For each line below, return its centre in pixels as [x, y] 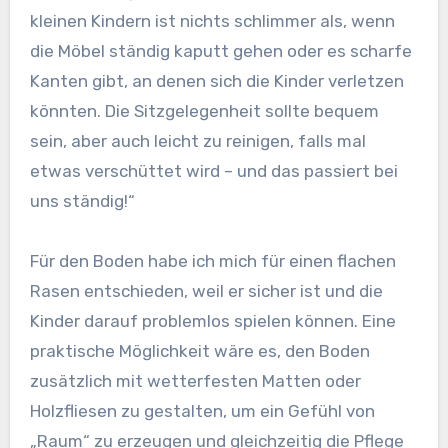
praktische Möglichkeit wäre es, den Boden [199, 351]
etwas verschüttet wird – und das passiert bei [213, 171]
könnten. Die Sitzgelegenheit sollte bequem [204, 111]
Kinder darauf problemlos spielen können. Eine [212, 321]
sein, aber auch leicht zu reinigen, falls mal [197, 141]
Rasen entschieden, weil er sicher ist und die [206, 291]
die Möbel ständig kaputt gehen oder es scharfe [220, 51]
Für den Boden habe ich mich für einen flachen [212, 261]
